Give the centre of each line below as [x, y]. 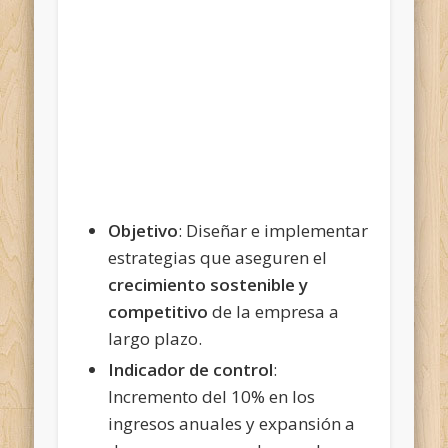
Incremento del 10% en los [212, 396]
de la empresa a [274, 311]
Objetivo [143, 230]
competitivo [158, 311]
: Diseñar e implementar [273, 230]
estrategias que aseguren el [218, 257]
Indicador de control [191, 369]
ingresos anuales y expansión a [232, 423]
